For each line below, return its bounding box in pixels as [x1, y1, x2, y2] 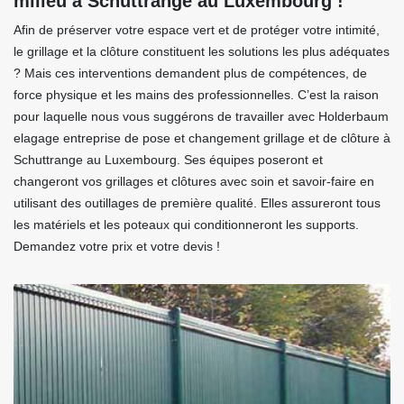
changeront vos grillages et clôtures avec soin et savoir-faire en [14, 174, 374, 189]
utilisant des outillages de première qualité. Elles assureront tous [14, 196, 381, 211]
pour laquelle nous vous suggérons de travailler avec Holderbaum [14, 109, 389, 124]
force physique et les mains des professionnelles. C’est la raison [14, 87, 379, 103]
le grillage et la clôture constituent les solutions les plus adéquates [14, 44, 390, 60]
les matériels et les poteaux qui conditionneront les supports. [14, 217, 359, 233]
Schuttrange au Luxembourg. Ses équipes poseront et [14, 152, 323, 168]
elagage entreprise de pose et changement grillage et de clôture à [14, 131, 390, 146]
